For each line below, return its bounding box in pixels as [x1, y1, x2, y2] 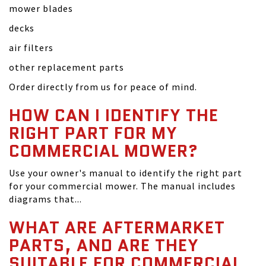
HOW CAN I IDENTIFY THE [9, 103, 218, 128]
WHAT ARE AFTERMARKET [9, 216, 225, 240]
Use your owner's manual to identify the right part [9, 167, 242, 179]
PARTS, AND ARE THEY [9, 233, 199, 258]
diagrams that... [9, 193, 82, 205]
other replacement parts [9, 61, 124, 74]
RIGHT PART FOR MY [9, 121, 178, 145]
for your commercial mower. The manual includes [9, 180, 236, 192]
